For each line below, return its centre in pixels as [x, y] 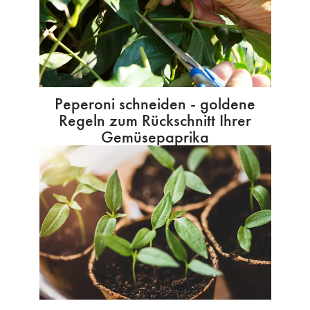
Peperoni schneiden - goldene [155, 104]
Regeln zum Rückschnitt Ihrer [155, 120]
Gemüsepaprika [155, 137]
